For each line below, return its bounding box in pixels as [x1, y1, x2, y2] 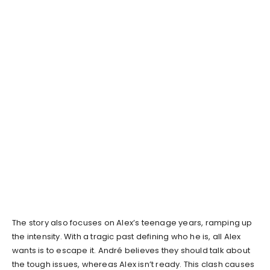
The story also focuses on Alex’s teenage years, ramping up [12, 217, 253, 229]
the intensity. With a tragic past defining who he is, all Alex [12, 231, 241, 243]
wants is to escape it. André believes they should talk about [12, 245, 251, 257]
